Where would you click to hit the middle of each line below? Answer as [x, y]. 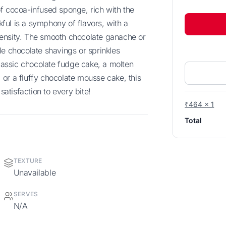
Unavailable [38, 172]
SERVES [28, 194]
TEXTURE [30, 160]
